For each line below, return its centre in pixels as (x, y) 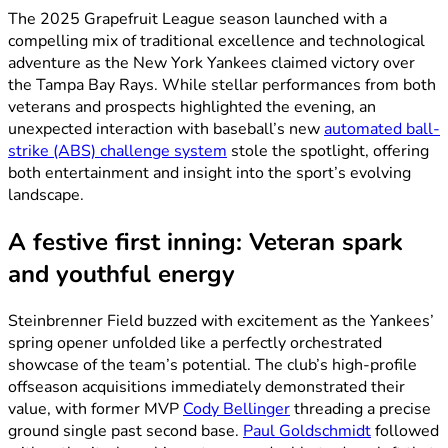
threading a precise (360, 408)
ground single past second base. (125, 430)
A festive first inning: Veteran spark (205, 241)
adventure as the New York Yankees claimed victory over (211, 62)
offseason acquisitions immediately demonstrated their (206, 386)
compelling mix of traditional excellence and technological (216, 40)
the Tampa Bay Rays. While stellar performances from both (222, 84)
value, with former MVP (95, 408)
